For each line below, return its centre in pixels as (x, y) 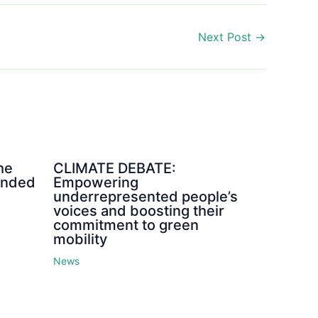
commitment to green (126, 225)
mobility (80, 239)
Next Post (226, 37)
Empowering (95, 182)
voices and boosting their (138, 210)
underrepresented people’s (145, 196)
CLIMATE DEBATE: (114, 168)
